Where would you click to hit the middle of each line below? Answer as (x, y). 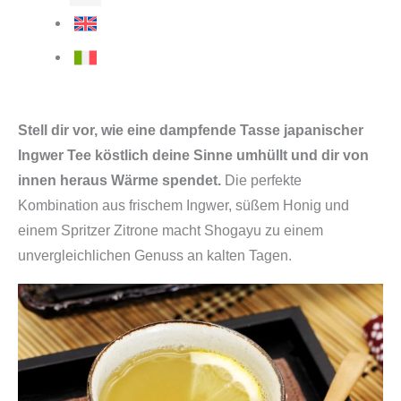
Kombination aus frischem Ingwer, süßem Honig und (183, 205)
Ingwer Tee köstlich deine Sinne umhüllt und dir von (193, 155)
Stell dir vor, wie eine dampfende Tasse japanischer (191, 130)
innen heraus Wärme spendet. (119, 180)
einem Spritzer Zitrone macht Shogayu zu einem (171, 230)
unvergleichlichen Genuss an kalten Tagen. (155, 255)
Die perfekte (261, 180)
